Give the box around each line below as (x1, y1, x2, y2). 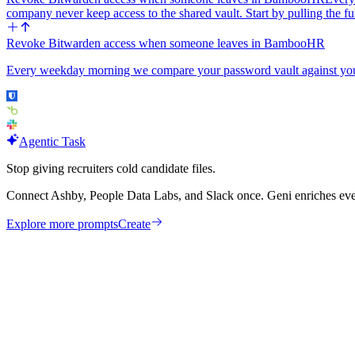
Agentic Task (19, 134, 86, 148)
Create (118, 216, 151, 231)
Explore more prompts (6, 216, 118, 231)
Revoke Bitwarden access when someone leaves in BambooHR (6, 36, 325, 50)
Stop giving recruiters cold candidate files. (6, 161, 216, 175)
